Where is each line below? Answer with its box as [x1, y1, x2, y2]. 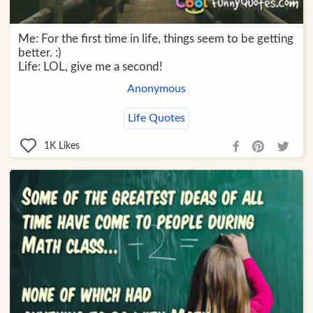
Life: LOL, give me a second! [17, 61, 163, 73]
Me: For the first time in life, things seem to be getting [17, 33, 293, 45]
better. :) [17, 47, 61, 59]
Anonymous [126, 83, 186, 95]
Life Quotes [127, 112, 185, 124]
